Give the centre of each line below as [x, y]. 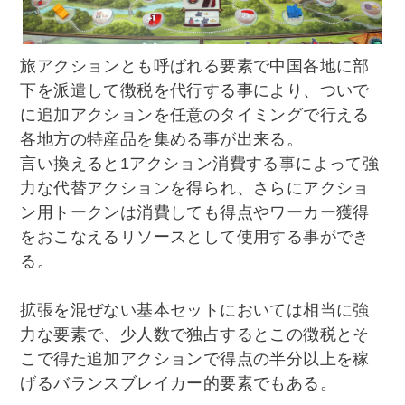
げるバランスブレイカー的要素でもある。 [179, 383]
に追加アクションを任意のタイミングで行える [195, 114]
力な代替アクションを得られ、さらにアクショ [195, 188]
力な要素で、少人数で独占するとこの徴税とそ [195, 334]
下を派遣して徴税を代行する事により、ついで [195, 90]
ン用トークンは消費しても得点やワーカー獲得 [195, 212]
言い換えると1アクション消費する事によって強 [200, 163]
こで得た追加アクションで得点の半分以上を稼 [195, 358]
